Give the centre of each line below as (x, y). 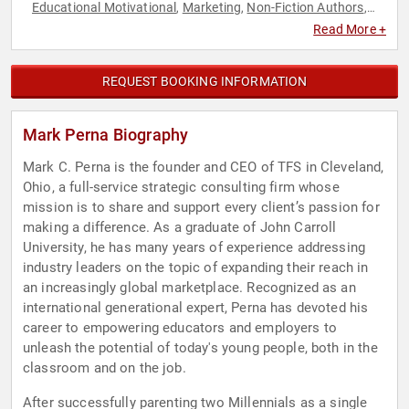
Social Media (68, 25)
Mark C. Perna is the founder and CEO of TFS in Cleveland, (204, 168)
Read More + (350, 30)
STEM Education (197, 25)
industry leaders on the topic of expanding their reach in (196, 268)
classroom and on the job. (105, 368)
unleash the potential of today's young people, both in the (200, 348)
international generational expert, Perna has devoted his (196, 308)
